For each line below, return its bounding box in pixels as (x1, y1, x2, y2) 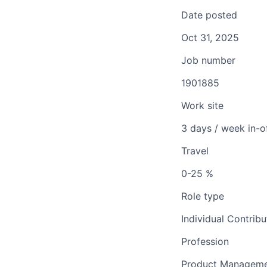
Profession (181, 235, 229, 248)
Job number (181, 54, 235, 67)
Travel (181, 145, 209, 157)
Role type (181, 190, 224, 203)
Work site (181, 100, 223, 112)
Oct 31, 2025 (181, 32, 239, 44)
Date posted (181, 9, 237, 21)
